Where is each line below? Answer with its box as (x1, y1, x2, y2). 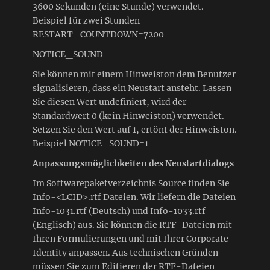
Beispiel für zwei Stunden (33, 14, 140, 26)
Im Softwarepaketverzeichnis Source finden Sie (33, 177, 230, 189)
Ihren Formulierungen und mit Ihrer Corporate (33, 233, 228, 244)
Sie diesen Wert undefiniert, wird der (33, 96, 186, 107)
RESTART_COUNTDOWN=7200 (33, 28, 164, 40)
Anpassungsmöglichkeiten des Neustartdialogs (33, 157, 234, 169)
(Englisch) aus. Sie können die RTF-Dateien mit (33, 219, 232, 230)
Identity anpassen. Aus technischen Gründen (33, 246, 218, 258)
